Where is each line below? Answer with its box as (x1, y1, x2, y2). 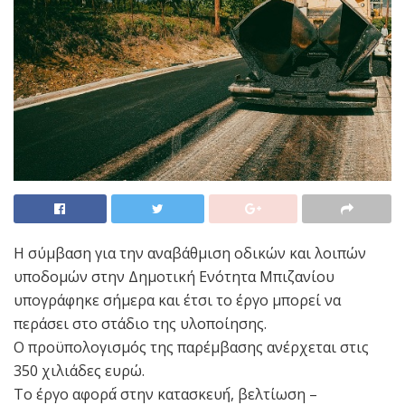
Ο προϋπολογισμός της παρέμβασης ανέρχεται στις (14, 337, 369, 358)
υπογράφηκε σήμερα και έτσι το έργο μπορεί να (14, 290, 341, 311)
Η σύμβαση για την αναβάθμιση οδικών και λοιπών (14, 243, 366, 264)
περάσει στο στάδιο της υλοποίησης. (14, 314, 267, 334)
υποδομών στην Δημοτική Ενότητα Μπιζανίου (14, 267, 334, 287)
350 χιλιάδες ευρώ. (14, 361, 145, 381)
